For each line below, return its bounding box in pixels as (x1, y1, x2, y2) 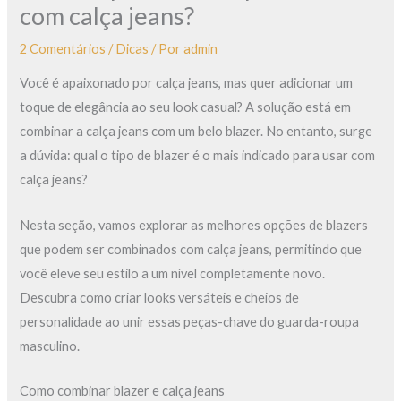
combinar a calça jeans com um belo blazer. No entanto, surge (20, 124, 373, 140)
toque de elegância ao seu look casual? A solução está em (20, 99, 352, 115)
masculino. (20, 337, 81, 354)
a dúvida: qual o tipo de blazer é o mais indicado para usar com (20, 148, 376, 164)
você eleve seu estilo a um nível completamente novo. (20, 265, 326, 281)
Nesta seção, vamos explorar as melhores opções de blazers (20, 217, 369, 233)
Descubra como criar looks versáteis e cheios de (20, 289, 300, 305)
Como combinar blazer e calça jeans (20, 383, 226, 398)
